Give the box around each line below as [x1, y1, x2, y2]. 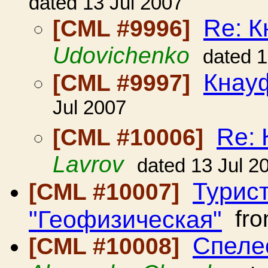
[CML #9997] [53, 70, 197, 96]
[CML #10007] [29, 179, 186, 205]
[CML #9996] [53, 16, 197, 41]
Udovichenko [53, 42, 190, 68]
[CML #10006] [53, 124, 210, 150]
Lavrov [53, 151, 124, 177]
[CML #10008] [29, 233, 186, 259]
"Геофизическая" [29, 206, 222, 232]
